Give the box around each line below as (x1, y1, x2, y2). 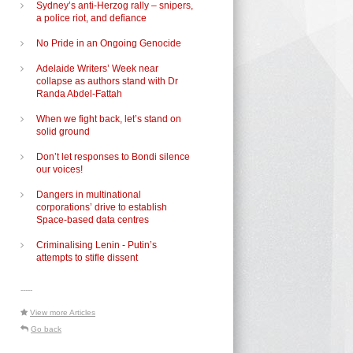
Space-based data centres (36, 214, 149, 225)
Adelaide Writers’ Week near (36, 63, 158, 74)
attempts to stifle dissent (36, 252, 138, 263)
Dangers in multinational (36, 189, 141, 200)
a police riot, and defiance (36, 13, 147, 24)
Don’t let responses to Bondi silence (36, 151, 190, 162)
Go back (31, 325, 61, 333)
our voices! (36, 164, 83, 175)
